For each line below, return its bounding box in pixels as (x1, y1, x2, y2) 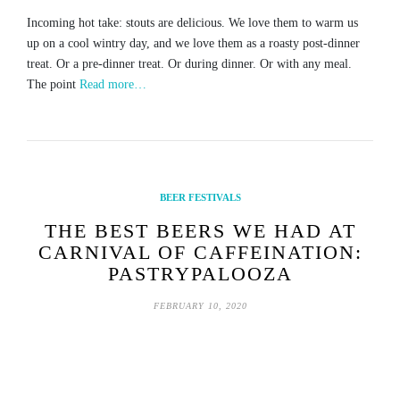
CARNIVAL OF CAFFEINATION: (37, 241, 362, 264)
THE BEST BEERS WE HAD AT (44, 220, 356, 243)
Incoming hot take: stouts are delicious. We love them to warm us (27, 16, 358, 30)
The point (27, 78, 79, 92)
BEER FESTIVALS (159, 192, 241, 204)
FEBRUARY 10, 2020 (153, 301, 247, 312)
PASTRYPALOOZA (107, 262, 293, 286)
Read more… (79, 78, 146, 92)
